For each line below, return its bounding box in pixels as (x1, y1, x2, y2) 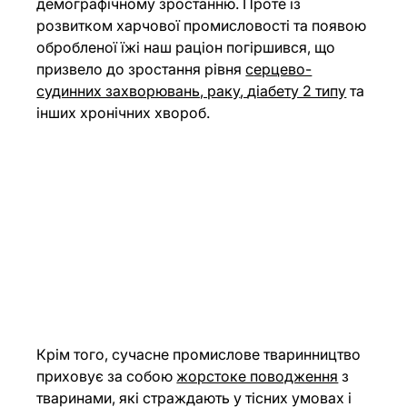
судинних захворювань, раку (36, 82, 241, 101)
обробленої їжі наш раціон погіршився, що (36, 38, 340, 57)
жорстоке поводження (176, 366, 339, 385)
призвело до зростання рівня (36, 60, 246, 79)
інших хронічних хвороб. (36, 104, 211, 123)
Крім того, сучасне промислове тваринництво (36, 344, 365, 363)
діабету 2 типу (247, 82, 347, 101)
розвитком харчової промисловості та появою (36, 16, 371, 35)
